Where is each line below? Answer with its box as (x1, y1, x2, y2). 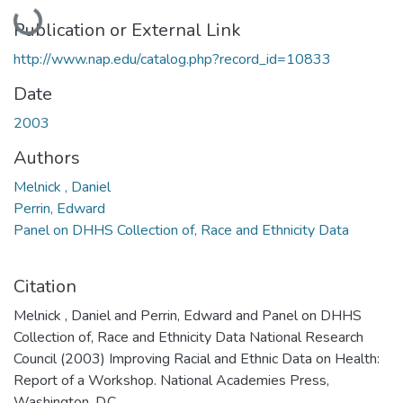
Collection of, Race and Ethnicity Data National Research (13, 327, 363, 347)
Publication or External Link (13, 17, 241, 42)
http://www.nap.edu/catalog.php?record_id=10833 (13, 49, 331, 69)
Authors (13, 145, 80, 170)
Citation (13, 273, 76, 299)
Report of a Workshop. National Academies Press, (13, 370, 329, 390)
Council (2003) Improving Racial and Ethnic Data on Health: (13, 348, 380, 369)
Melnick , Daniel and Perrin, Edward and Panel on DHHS (13, 305, 362, 326)
